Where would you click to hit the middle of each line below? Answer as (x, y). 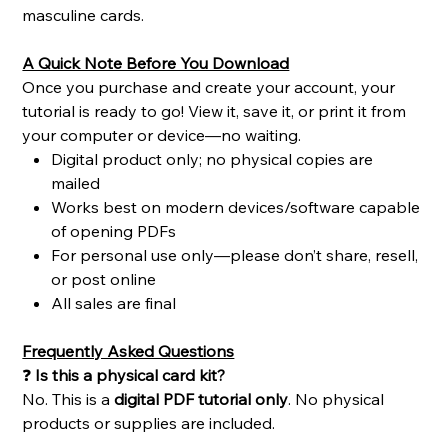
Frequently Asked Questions (128, 351)
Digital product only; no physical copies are (212, 159)
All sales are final (114, 303)
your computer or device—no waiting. (162, 135)
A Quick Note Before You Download (156, 63)
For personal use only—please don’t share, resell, (235, 255)
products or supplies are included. (149, 423)
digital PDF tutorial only (201, 399)
